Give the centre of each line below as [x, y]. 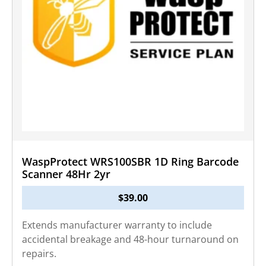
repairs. [39, 254]
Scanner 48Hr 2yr [66, 174]
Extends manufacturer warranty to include [117, 225]
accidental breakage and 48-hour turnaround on [130, 239]
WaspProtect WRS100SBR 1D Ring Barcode [130, 161]
